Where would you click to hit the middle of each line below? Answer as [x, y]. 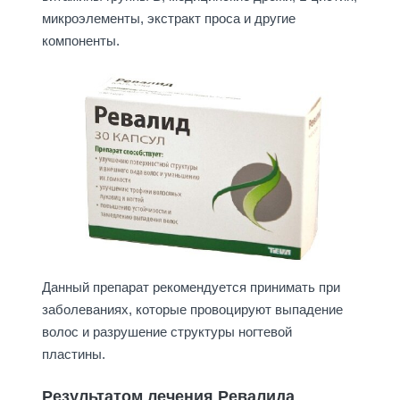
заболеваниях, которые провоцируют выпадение [192, 309]
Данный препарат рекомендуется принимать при [191, 287]
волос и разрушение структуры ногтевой [167, 331]
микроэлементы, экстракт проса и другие [168, 19]
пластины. [73, 354]
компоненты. [80, 41]
